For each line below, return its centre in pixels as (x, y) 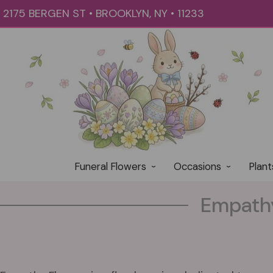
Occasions (197, 166)
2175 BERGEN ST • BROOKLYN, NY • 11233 (104, 13)
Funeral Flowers (110, 166)
